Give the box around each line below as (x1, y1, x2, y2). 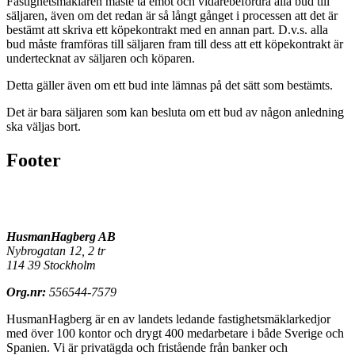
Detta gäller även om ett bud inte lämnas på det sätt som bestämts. (6, 78, 333, 92)
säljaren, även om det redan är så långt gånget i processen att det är (6, 8, 338, 22)
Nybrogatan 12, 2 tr (6, 243, 105, 258)
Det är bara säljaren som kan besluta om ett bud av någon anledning (6, 105, 344, 119)
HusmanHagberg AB (6, 229, 116, 243)
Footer (6, 149, 61, 170)
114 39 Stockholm (6, 258, 96, 272)
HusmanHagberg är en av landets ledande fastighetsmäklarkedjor (6, 311, 330, 326)
